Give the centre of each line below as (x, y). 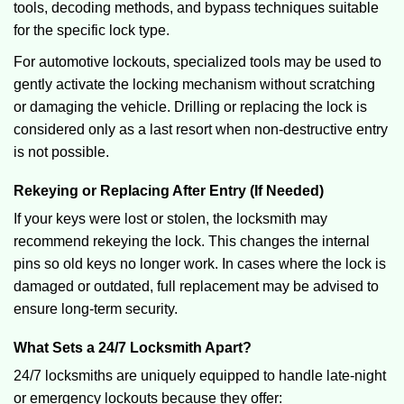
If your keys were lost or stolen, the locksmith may (170, 219)
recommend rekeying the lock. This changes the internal (192, 241)
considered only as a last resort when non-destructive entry (201, 129)
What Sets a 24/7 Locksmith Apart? (133, 348)
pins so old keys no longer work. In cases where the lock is (200, 264)
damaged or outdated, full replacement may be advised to (196, 286)
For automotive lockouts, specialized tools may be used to (197, 62)
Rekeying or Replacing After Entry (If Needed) (169, 191)
